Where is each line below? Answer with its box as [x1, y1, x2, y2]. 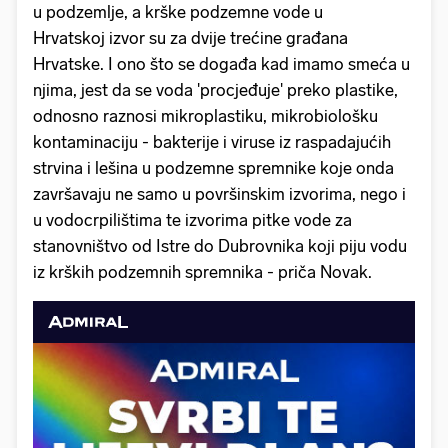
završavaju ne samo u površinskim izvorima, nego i [33, 183, 406, 204]
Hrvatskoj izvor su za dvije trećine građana [33, 27, 348, 48]
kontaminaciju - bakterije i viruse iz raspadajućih [33, 131, 391, 152]
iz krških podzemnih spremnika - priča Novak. [33, 261, 376, 282]
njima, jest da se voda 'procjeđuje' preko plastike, [33, 79, 398, 100]
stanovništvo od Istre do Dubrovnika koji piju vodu [33, 235, 407, 256]
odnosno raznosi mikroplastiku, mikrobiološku [33, 105, 378, 126]
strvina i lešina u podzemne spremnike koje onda [33, 157, 394, 178]
